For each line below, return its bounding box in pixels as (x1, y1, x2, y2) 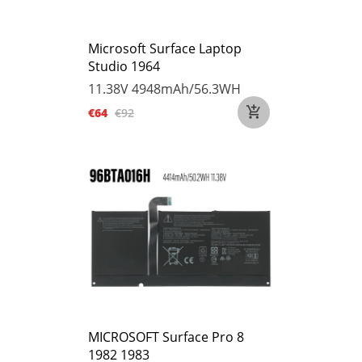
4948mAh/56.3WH (132, 80, 241, 98)
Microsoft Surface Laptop (88, 40, 242, 57)
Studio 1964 (88, 57, 160, 75)
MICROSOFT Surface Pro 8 (88, 328, 244, 346)
